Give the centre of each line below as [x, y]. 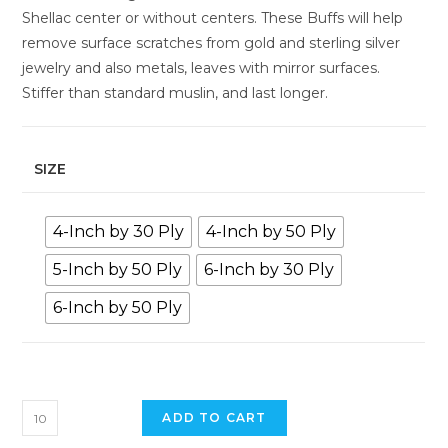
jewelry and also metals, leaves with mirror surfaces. [201, 68]
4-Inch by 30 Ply [119, 232]
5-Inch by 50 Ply [118, 270]
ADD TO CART [214, 418]
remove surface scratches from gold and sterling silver [211, 43]
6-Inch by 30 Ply [269, 270]
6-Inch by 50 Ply [118, 308]
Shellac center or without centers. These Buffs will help [213, 18]
